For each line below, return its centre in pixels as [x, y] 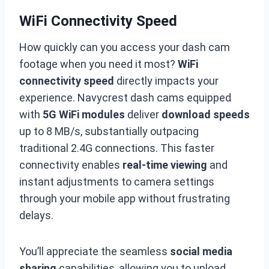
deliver [143, 114]
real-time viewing [165, 165]
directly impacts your [166, 81]
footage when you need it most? [98, 64]
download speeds [206, 114]
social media [201, 251]
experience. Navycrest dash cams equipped [125, 98]
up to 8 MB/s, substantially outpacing [109, 131]
